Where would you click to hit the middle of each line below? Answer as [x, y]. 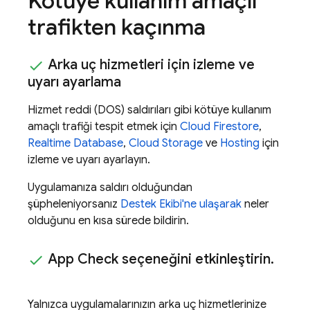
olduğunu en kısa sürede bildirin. [108, 220]
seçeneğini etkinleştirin [194, 259]
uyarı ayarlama [74, 82]
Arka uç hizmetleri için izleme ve [149, 65]
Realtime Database [75, 143]
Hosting [240, 143]
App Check [83, 259]
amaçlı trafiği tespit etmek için [104, 126]
